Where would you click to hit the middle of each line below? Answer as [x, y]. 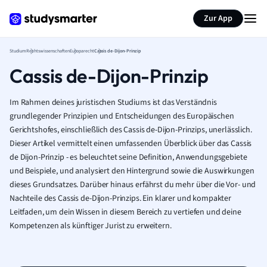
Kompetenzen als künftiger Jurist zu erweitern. [91, 226]
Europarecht [82, 51]
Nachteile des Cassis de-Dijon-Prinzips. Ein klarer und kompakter [121, 198]
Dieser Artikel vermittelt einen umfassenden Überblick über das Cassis [131, 144]
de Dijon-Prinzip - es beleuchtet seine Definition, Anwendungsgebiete [128, 157]
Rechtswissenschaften [48, 51]
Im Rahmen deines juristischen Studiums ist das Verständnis [113, 103]
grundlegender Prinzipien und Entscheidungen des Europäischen [122, 116]
